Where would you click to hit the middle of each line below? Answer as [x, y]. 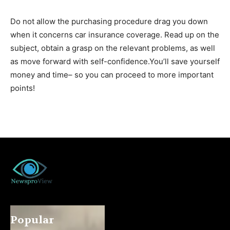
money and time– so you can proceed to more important [112, 74]
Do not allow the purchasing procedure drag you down [109, 21]
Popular [32, 220]
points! [23, 88]
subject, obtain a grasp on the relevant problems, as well [113, 48]
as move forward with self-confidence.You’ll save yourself [115, 61]
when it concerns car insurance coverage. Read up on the [115, 34]
